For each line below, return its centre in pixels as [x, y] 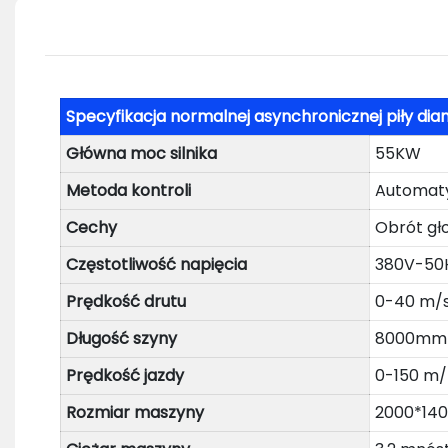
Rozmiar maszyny [134, 412]
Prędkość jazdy [124, 375]
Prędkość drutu [125, 301]
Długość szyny [121, 338]
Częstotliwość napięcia [156, 264]
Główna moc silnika [141, 153]
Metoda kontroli [128, 190]
